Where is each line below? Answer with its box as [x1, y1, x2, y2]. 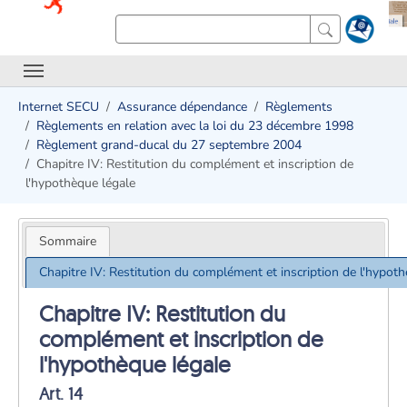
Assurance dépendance [117, 98, 247, 115]
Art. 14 [39, 382, 84, 404]
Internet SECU [18, 98, 99, 115]
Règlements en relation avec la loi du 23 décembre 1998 [36, 117, 353, 134]
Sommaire [38, 232, 96, 250]
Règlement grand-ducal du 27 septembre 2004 [36, 136, 302, 154]
